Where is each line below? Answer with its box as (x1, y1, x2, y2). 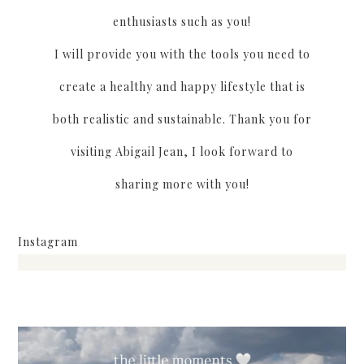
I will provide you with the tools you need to (54, 45, 310, 62)
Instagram (17, 233, 78, 249)
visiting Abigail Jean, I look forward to (71, 143, 293, 159)
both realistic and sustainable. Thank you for (52, 110, 312, 127)
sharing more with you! (115, 175, 249, 192)
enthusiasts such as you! (113, 13, 251, 29)
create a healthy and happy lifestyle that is (58, 78, 305, 94)
